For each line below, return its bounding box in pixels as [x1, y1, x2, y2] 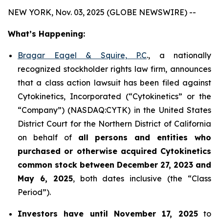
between [77, 160, 117, 170]
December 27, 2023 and [117, 160, 211, 170]
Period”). [18, 187, 51, 197]
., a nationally [147, 50, 211, 60]
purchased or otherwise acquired [18, 146, 160, 156]
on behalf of [18, 132, 78, 142]
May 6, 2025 [18, 174, 73, 183]
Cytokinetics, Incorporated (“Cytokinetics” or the [18, 91, 211, 101]
